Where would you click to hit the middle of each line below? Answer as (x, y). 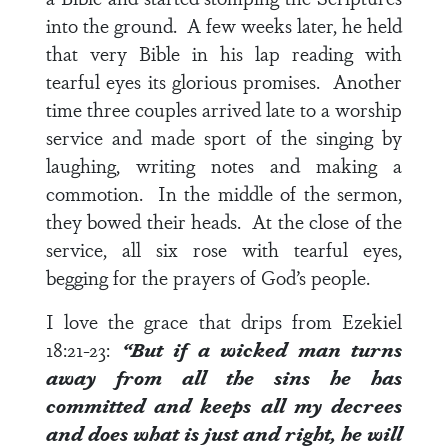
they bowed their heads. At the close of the (224, 221)
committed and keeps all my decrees (224, 405)
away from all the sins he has (224, 377)
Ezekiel (372, 321)
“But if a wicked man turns (261, 349)
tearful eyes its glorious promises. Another (224, 81)
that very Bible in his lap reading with (224, 53)
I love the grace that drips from (194, 321)
